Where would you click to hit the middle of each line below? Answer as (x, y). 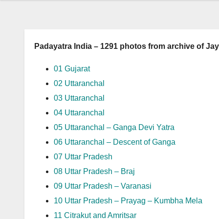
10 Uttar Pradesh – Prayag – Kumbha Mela (128, 201)
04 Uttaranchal (79, 113)
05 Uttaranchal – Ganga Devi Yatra (114, 127)
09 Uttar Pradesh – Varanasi (103, 186)
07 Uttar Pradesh (83, 157)
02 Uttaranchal (79, 83)
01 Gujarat (72, 69)
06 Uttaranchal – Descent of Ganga (115, 142)
